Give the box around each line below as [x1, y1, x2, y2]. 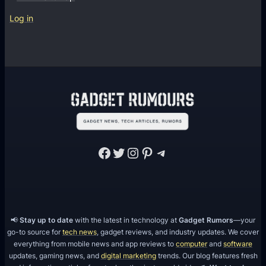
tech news [62, 227, 97, 236]
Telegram [154, 143, 166, 161]
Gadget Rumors [179, 215, 233, 224]
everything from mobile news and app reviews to [14, 239, 176, 248]
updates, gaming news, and [8, 251, 101, 260]
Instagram [125, 143, 138, 161]
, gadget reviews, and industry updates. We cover [97, 227, 259, 236]
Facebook [97, 143, 104, 161]
